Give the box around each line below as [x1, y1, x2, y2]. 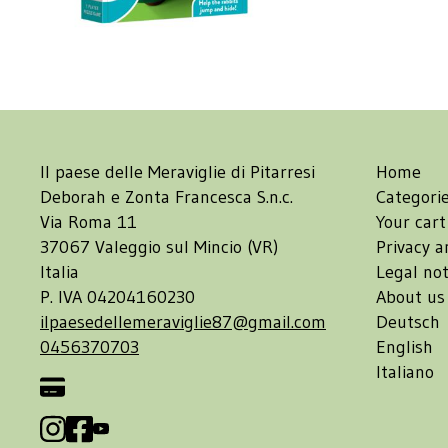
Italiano [376, 361, 434, 384]
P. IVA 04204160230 [40, 286, 195, 309]
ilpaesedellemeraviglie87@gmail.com [40, 311, 326, 334]
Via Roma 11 [40, 211, 137, 234]
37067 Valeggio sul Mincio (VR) [40, 236, 278, 259]
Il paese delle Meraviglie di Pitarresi [40, 161, 315, 184]
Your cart [376, 211, 446, 234]
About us [376, 286, 445, 309]
